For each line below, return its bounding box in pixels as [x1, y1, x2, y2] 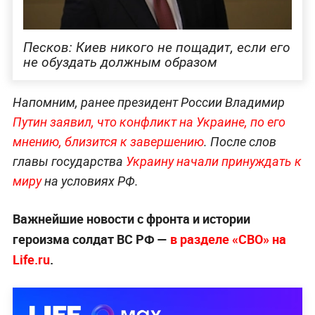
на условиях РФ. [41, 173, 139, 188]
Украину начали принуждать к [125, 153, 302, 169]
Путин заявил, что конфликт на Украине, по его [12, 114, 285, 129]
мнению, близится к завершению [12, 134, 204, 149]
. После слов [203, 134, 276, 149]
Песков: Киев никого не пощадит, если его [22, 39, 290, 56]
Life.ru [12, 250, 50, 268]
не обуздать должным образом [22, 53, 217, 70]
